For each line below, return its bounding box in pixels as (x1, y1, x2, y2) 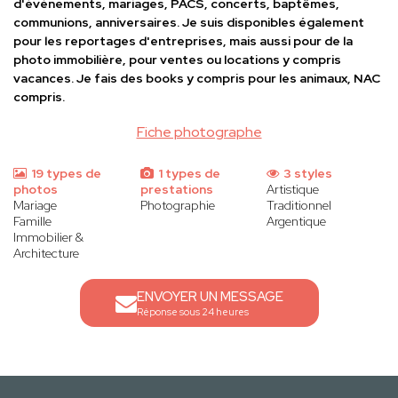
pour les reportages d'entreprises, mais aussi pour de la (13, 33, 353, 50)
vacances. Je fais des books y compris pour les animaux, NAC (13, 70, 380, 87)
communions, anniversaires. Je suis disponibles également (13, 14, 364, 31)
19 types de (28, 165, 101, 182)
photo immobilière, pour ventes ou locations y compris (13, 52, 341, 68)
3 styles (281, 165, 333, 182)
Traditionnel (267, 197, 332, 214)
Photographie (139, 197, 215, 214)
